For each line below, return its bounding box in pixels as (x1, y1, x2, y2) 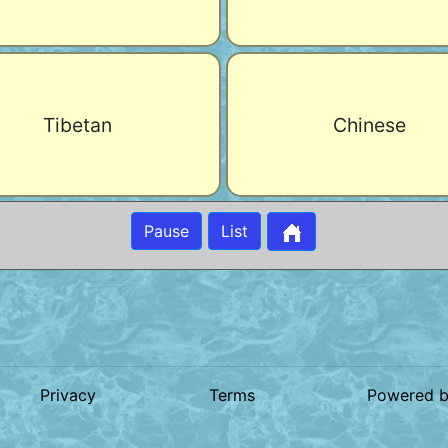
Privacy (40, 385, 97, 405)
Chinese (333, 112, 406, 136)
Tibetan (43, 112, 112, 136)
